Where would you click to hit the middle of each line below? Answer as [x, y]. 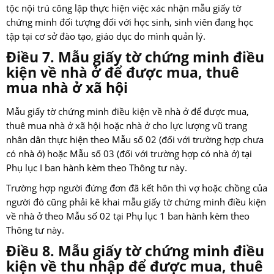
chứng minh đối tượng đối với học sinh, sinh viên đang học [130, 23]
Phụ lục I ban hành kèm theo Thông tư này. [97, 168]
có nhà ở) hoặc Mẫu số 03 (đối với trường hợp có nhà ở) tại [129, 154]
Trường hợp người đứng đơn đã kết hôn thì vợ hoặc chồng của [137, 188]
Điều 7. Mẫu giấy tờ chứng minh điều [135, 57]
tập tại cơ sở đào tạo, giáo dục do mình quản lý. [106, 37]
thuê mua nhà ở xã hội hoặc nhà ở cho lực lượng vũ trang [127, 126]
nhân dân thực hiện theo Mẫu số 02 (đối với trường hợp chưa [135, 140]
